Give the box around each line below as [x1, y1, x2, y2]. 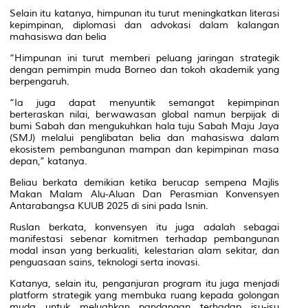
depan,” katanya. [10, 155, 87, 167]
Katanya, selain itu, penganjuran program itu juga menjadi [10, 277, 279, 289]
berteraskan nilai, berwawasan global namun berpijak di [10, 108, 279, 120]
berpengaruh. [10, 75, 69, 87]
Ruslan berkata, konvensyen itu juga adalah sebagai [10, 221, 279, 233]
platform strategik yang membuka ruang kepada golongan [10, 289, 279, 301]
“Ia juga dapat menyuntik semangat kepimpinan [10, 96, 279, 109]
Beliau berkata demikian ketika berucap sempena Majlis [10, 176, 279, 188]
